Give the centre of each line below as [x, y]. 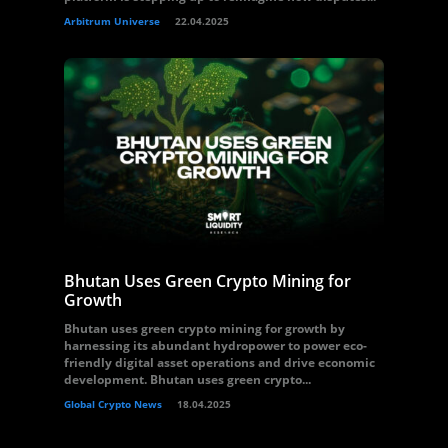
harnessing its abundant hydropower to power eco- [215, 345]
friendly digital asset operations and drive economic [219, 362]
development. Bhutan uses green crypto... [187, 379]
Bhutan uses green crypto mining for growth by [204, 328]
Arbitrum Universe [112, 21]
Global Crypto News [113, 404]
